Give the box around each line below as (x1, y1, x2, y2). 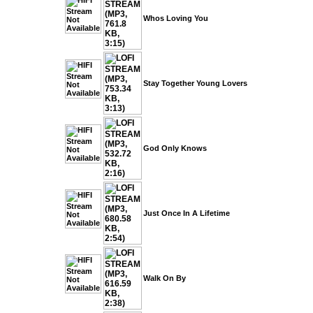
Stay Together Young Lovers (143, 79, 247, 87)
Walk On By (143, 274, 186, 282)
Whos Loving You (143, 14, 208, 22)
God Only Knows (143, 144, 207, 152)
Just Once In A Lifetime (143, 209, 230, 217)
